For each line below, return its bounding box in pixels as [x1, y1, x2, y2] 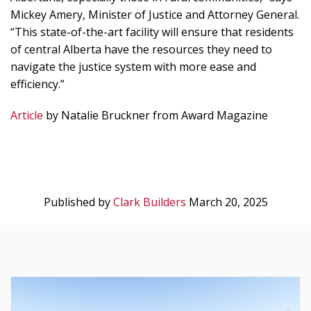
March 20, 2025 [185, 194, 268, 210]
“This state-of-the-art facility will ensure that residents [10, 24, 294, 40]
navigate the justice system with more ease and [10, 59, 256, 74]
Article [10, 108, 43, 123]
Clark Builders [112, 194, 186, 210]
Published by [43, 194, 113, 210]
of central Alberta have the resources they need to [10, 42, 272, 57]
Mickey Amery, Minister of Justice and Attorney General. [10, 7, 299, 22]
